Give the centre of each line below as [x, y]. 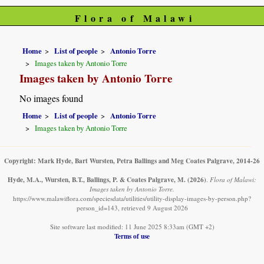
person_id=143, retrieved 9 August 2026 [132, 208]
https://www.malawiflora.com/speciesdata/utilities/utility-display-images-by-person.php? [132, 199]
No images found [52, 98]
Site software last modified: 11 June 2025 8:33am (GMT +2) [132, 227]
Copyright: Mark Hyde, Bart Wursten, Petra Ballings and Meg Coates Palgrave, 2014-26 [132, 161]
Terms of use [132, 236]
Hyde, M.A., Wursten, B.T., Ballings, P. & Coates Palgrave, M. [97, 180]
